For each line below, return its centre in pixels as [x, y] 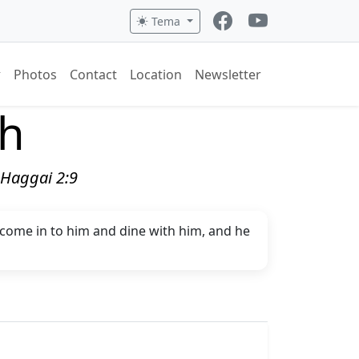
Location [156, 74]
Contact [93, 74]
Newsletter [228, 74]
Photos [35, 74]
